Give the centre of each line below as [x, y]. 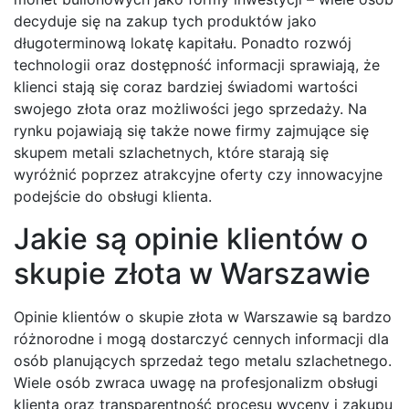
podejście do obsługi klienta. [113, 197]
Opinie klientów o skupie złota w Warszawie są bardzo [203, 317]
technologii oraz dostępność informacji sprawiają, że [197, 65]
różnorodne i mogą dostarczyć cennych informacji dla [201, 339]
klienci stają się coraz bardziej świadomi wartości [186, 87]
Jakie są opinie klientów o [191, 239]
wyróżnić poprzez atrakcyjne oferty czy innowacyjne [198, 175]
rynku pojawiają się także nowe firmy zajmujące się [191, 131]
